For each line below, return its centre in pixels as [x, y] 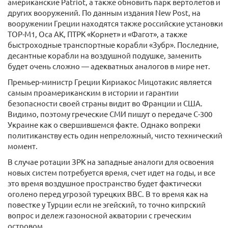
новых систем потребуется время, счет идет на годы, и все [111, 173]
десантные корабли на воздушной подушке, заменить [105, 55]
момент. [23, 146]
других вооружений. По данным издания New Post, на [104, 13]
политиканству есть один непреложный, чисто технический [115, 135]
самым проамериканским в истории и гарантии [93, 93]
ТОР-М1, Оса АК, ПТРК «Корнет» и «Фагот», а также [97, 34]
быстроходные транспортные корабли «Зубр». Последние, [113, 45]
